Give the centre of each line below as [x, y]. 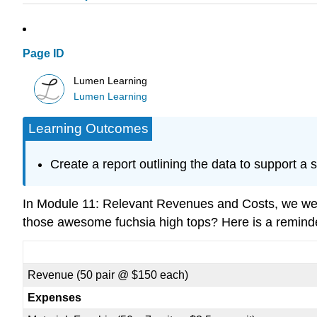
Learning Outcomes [88, 129]
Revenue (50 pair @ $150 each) [108, 275]
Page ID [44, 54]
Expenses [55, 298]
